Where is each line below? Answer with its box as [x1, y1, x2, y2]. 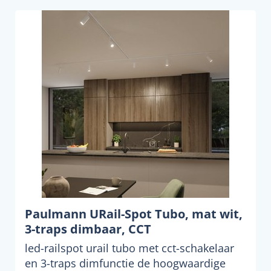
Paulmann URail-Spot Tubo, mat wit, [25, 206, 243, 222]
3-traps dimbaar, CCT [25, 221, 151, 237]
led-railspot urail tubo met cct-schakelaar [25, 241, 234, 255]
